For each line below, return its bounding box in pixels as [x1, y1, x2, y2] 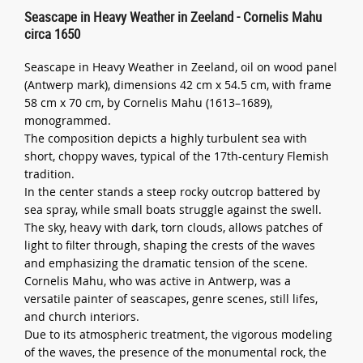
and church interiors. [24, 308, 140, 324]
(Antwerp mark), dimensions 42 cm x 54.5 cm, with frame [24, 76, 332, 92]
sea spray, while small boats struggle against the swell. [24, 201, 322, 217]
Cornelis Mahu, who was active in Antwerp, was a [24, 272, 292, 288]
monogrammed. [24, 112, 112, 128]
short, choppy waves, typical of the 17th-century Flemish [24, 147, 330, 164]
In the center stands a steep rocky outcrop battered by [24, 183, 321, 199]
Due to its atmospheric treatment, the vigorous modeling [24, 326, 333, 342]
